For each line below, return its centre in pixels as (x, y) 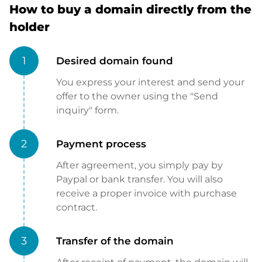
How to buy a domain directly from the (130, 10)
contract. (77, 208)
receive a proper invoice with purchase (146, 194)
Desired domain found (115, 61)
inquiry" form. (87, 111)
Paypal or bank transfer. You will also (139, 180)
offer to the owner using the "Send (137, 96)
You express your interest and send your (150, 82)
